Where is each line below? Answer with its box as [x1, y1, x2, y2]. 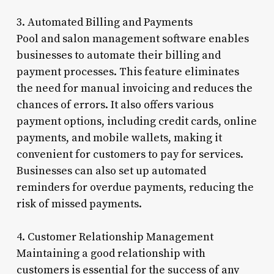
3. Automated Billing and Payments [16, 15, 193, 29]
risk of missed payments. [16, 196, 142, 211]
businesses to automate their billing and [16, 48, 221, 62]
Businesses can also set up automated [16, 163, 206, 178]
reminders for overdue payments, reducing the [16, 180, 254, 194]
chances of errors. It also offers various [16, 97, 213, 112]
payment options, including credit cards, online [16, 114, 257, 128]
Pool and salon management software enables [16, 31, 249, 46]
